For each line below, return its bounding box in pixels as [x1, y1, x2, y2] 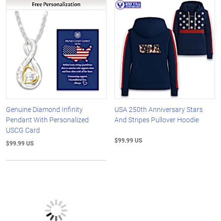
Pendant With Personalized [6, 115, 89, 125]
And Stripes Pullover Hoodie [114, 115, 199, 125]
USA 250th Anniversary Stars [114, 105, 203, 114]
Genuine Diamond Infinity [6, 105, 83, 114]
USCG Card [6, 125, 40, 135]
